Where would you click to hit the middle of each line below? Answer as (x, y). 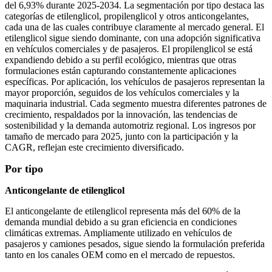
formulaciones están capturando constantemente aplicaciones (121, 71)
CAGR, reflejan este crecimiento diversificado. (94, 148)
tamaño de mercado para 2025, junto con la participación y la (121, 137)
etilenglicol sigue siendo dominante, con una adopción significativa (133, 38)
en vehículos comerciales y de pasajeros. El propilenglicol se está (129, 49)
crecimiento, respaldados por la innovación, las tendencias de (121, 115)
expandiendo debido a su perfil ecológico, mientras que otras (121, 60)
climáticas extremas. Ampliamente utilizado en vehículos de (118, 233)
